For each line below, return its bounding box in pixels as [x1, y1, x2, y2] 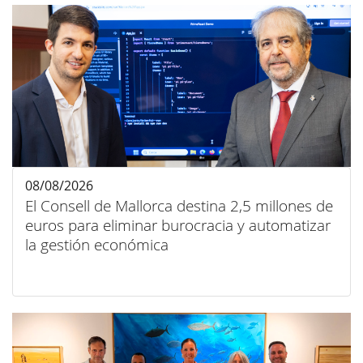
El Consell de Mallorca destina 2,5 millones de [25, 195, 333, 217]
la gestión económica [25, 234, 169, 256]
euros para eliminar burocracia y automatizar [25, 215, 331, 237]
